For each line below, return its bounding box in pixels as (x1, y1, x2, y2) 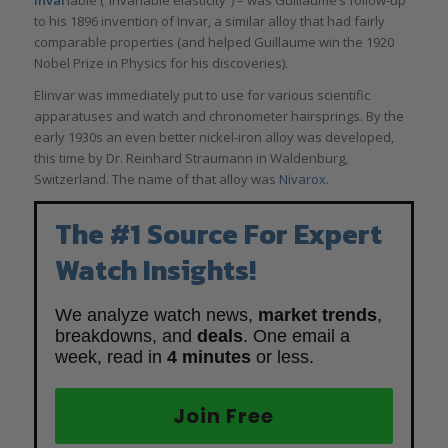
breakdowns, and (54, 326, 197, 347)
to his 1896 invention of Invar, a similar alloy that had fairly (33, 12, 385, 31)
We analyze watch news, (54, 305, 258, 326)
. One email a (242, 326, 350, 347)
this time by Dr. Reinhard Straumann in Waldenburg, (33, 149, 348, 168)
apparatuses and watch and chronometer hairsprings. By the (33, 107, 404, 126)
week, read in (54, 347, 167, 368)
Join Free (173, 402, 275, 431)
